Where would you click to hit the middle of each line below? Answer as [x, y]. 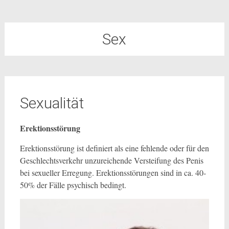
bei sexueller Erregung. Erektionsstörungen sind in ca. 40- [113, 173]
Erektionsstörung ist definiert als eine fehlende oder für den [114, 148]
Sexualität [52, 103]
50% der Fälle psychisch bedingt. [73, 185]
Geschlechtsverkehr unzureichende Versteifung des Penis [111, 160]
